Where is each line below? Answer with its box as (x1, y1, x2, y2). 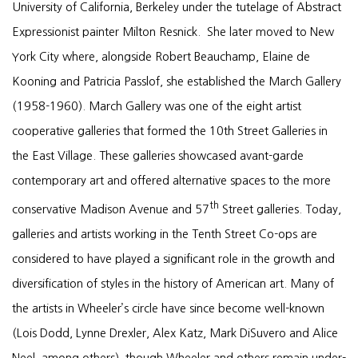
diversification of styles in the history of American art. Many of (12, 277, 334, 289)
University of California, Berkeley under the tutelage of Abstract (12, 2, 341, 13)
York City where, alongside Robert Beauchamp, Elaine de (12, 51, 310, 62)
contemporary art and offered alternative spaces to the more (12, 175, 331, 186)
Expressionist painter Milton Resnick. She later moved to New (12, 26, 334, 38)
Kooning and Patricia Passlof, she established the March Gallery (12, 76, 341, 87)
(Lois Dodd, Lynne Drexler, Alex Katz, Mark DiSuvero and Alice (12, 327, 338, 339)
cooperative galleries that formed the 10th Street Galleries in (12, 125, 328, 137)
